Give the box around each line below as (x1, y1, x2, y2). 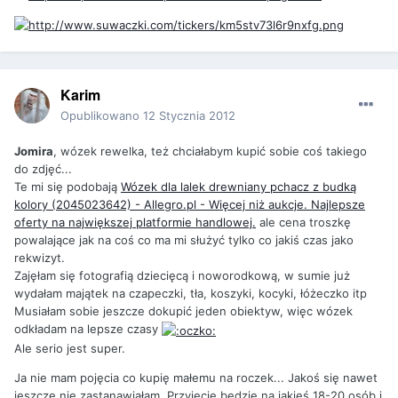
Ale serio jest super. (14, 340, 125, 355)
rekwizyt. (14, 251, 65, 266)
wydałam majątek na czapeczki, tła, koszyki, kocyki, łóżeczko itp (14, 286, 367, 301)
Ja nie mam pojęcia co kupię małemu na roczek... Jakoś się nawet (14, 370, 378, 385)
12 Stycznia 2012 (143, 108, 235, 123)
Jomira (14, 144, 53, 159)
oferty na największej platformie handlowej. (14, 215, 256, 230)
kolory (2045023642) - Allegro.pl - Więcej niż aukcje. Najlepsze (14, 197, 365, 212)
